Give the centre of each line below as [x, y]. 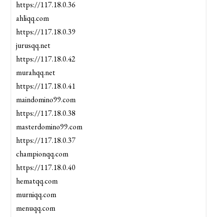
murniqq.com [36, 195]
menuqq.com [36, 208]
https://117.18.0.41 [46, 86]
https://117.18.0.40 [46, 168]
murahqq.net [36, 73]
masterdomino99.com [49, 127]
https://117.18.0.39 [46, 32]
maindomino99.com [46, 100]
